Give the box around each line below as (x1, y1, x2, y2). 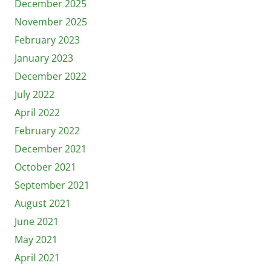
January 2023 (15, 51, 73, 65)
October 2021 (15, 160, 76, 174)
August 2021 (15, 196, 71, 210)
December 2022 (15, 69, 87, 83)
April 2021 (15, 250, 60, 264)
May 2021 (15, 232, 57, 246)
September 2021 (15, 178, 90, 192)
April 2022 (15, 105, 60, 119)
